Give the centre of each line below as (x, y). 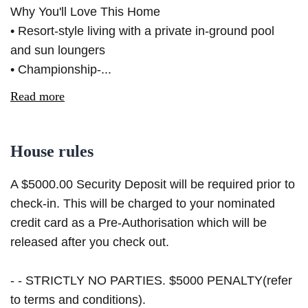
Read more (37, 97)
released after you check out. (90, 242)
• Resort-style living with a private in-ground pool (142, 31)
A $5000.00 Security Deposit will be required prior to (153, 185)
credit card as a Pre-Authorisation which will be (139, 223)
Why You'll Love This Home (85, 12)
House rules (52, 152)
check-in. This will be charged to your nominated (143, 204)
